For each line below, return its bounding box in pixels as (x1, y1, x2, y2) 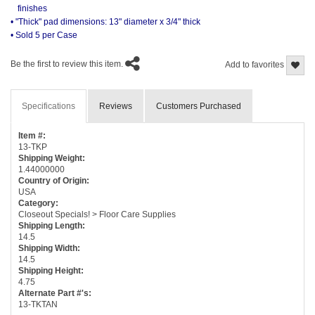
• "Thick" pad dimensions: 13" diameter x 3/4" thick (11, 16, 200, 27)
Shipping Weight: (18, 153, 85, 163)
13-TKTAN (18, 299, 58, 309)
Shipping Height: (18, 265, 84, 276)
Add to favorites (225, 59, 286, 70)
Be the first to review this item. (11, 58, 123, 69)
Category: (18, 198, 58, 208)
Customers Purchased (156, 101, 241, 111)
